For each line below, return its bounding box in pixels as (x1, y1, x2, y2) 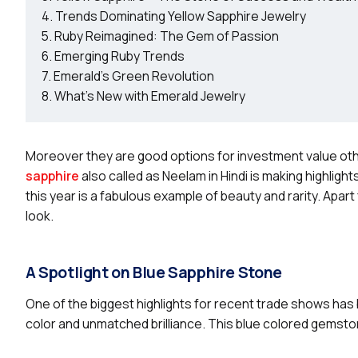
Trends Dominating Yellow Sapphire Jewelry (55, 6, 306, 25)
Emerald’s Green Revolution (54, 66, 214, 85)
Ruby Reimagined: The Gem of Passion (54, 26, 279, 45)
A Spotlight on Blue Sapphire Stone (26, 261, 282, 283)
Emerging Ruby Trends (54, 46, 185, 65)
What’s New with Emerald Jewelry (54, 86, 245, 105)
